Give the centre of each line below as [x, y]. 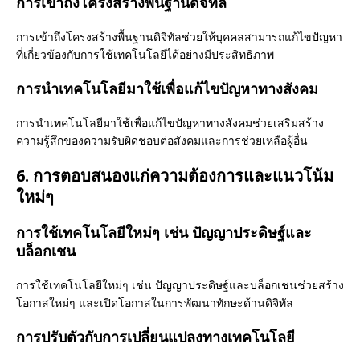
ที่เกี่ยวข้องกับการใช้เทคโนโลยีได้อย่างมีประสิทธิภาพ [145, 55]
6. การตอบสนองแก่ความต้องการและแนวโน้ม [175, 176]
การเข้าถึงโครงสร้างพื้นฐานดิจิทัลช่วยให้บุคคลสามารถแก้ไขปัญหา [179, 37]
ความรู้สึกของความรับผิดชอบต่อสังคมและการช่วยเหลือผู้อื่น [162, 141]
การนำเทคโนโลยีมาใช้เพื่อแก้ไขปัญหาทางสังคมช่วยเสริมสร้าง [170, 123]
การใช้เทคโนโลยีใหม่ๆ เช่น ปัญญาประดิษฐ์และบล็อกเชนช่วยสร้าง [180, 285]
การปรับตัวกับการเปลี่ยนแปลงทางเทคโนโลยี [155, 337]
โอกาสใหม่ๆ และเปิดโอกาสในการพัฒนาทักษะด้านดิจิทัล [155, 303]
